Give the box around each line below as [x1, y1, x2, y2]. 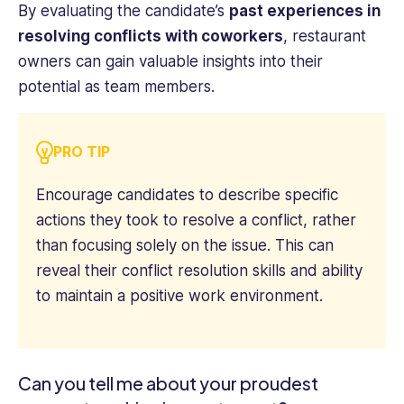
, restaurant [283, 27, 366, 46]
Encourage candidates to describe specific [36, 186, 338, 205]
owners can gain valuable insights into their [18, 52, 323, 71]
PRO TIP [53, 142, 110, 161]
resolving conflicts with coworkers [18, 27, 283, 46]
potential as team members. [18, 78, 215, 96]
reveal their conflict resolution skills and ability [36, 262, 363, 280]
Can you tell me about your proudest [18, 372, 318, 394]
